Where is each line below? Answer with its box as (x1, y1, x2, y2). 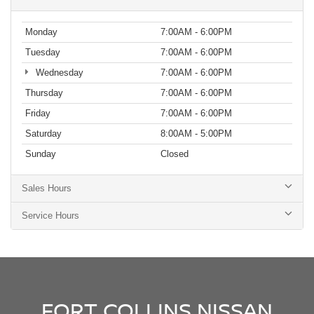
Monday (25, 26, 57, 37)
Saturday (25, 128, 62, 139)
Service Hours (22, 210, 79, 221)
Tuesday (25, 46, 60, 57)
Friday (25, 107, 50, 118)
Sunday (25, 148, 56, 159)
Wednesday (32, 67, 83, 78)
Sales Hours (22, 182, 71, 193)
